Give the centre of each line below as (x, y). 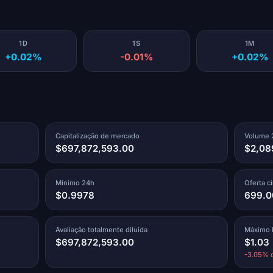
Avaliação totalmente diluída (102, 229)
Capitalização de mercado (98, 136)
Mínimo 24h (75, 183)
